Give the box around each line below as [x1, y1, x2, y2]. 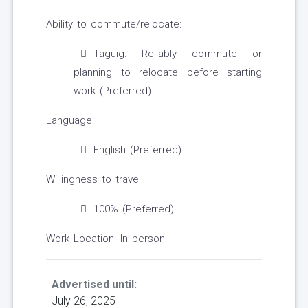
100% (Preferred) [93, 203, 174, 216]
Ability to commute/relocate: [46, 18, 181, 31]
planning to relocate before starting [74, 66, 262, 79]
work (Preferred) [74, 85, 151, 98]
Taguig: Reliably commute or [93, 47, 262, 60]
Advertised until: [52, 278, 137, 291]
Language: [46, 114, 94, 127]
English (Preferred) [93, 144, 181, 157]
